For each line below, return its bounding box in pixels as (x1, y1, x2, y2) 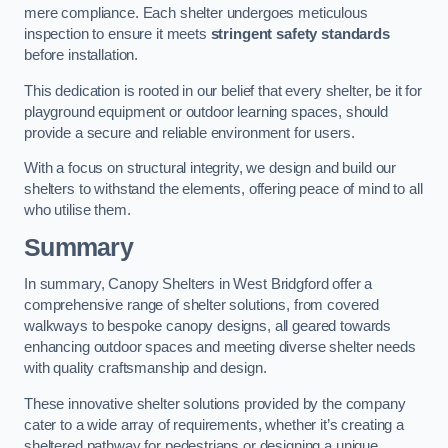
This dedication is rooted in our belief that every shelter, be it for (24, 82, 422, 99)
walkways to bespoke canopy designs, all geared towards (24, 318, 392, 335)
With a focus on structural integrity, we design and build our (24, 160, 397, 177)
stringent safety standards (210, 26, 390, 43)
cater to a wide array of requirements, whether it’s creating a (24, 416, 404, 433)
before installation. (24, 47, 139, 64)
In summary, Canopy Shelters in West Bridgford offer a (24, 276, 373, 293)
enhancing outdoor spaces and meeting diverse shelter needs (24, 339, 416, 356)
